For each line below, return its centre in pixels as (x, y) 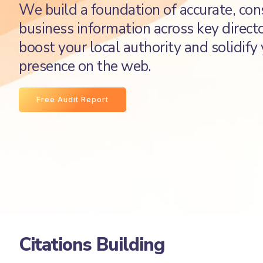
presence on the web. (85, 66)
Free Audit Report (73, 99)
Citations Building (92, 245)
